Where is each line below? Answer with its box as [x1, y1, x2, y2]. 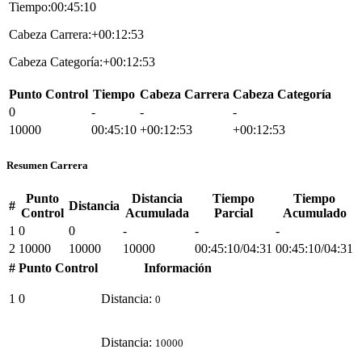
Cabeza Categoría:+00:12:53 [9, 55, 155, 69]
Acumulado [282, 205, 347, 220]
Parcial [214, 205, 253, 220]
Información [143, 260, 212, 275]
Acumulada [125, 205, 189, 220]
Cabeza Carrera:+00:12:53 [9, 27, 144, 42]
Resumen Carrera [6, 158, 88, 171]
